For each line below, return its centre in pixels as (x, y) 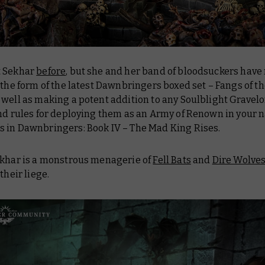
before (51, 72)
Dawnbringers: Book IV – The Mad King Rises (118, 128)
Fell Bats (172, 160)
